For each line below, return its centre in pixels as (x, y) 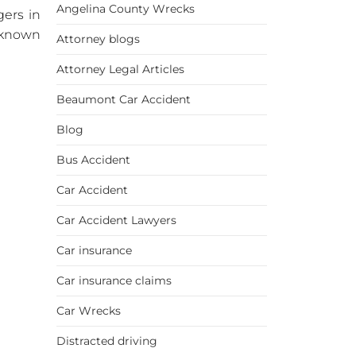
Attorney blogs (98, 39)
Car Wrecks (89, 311)
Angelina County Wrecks (126, 9)
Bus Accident (93, 160)
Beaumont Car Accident (124, 100)
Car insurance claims (114, 281)
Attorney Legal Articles (120, 70)
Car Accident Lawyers (116, 221)
